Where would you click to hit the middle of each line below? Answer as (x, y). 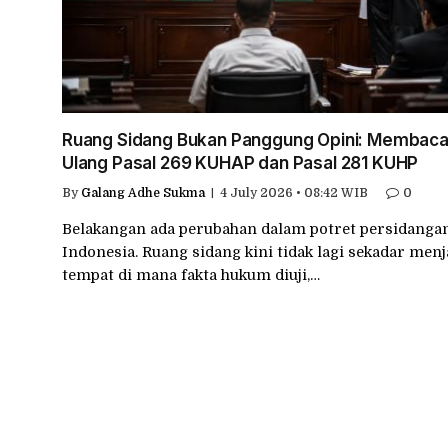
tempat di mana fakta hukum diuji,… (191, 275)
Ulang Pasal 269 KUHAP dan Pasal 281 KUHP (240, 163)
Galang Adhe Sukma (143, 193)
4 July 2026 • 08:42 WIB (294, 193)
